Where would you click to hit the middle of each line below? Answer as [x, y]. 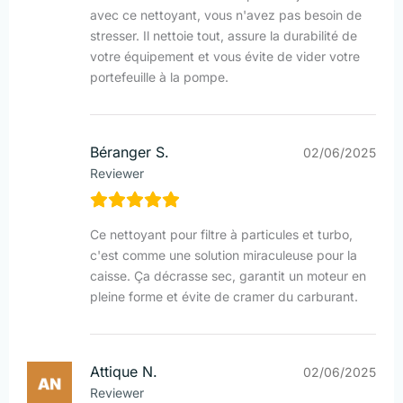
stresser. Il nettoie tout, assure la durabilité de [224, 36]
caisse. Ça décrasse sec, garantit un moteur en [228, 276]
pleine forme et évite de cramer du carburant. [224, 297]
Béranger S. [130, 152]
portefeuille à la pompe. [159, 77]
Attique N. [124, 372]
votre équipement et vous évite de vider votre [225, 57]
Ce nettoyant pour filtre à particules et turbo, [221, 235]
